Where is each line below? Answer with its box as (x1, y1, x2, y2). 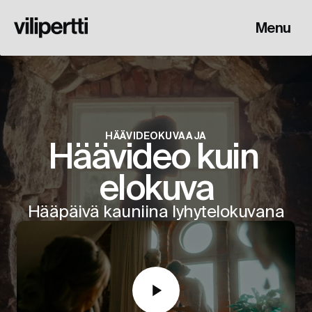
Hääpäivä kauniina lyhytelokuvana (27, 202, 285, 221)
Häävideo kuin (47, 136, 258, 175)
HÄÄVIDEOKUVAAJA (105, 130, 207, 141)
